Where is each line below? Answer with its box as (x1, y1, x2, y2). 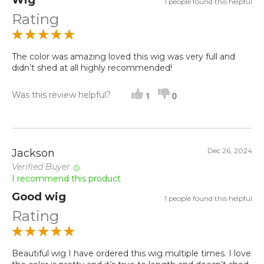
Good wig (12, 190, 66, 204)
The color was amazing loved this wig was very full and (12, 51, 235, 62)
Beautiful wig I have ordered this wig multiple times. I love (12, 248, 251, 259)
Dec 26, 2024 (207, 146, 252, 156)
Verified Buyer (12, 161, 70, 173)
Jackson (12, 147, 55, 160)
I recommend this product (12, 173, 121, 184)
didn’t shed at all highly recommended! (12, 62, 172, 74)
